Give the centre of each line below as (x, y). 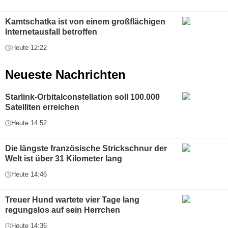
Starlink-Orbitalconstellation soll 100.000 (82, 97)
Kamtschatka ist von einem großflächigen (85, 22)
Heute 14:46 (29, 175)
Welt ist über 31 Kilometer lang (64, 159)
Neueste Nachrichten (65, 75)
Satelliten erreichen (42, 107)
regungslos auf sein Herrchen (63, 210)
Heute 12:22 (29, 48)
